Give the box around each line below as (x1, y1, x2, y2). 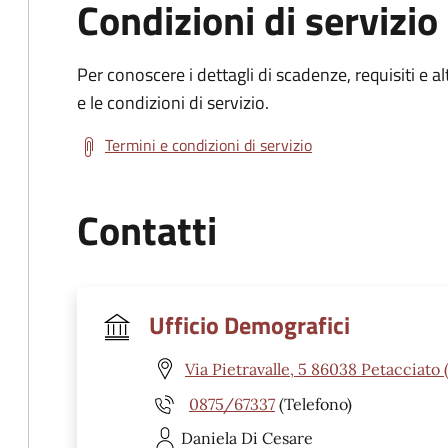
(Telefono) (275, 393, 352, 414)
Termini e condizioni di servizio (105, 133, 312, 157)
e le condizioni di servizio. (77, 89, 269, 116)
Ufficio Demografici (149, 307, 350, 343)
